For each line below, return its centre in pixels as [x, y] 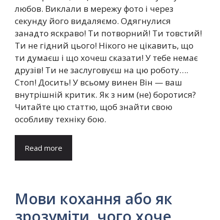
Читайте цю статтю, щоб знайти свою [94, 107]
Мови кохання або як [94, 198]
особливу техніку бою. [60, 119]
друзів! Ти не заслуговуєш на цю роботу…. [101, 70]
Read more [43, 148]
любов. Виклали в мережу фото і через [94, 8]
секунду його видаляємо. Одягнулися [93, 21]
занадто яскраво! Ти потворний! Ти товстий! [108, 33]
